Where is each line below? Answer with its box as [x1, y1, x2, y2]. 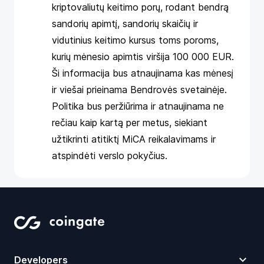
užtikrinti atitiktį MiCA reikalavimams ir [52, 133, 216, 145]
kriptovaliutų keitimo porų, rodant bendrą [52, 1, 229, 13]
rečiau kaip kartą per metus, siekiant [52, 117, 207, 128]
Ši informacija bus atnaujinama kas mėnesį [52, 67, 233, 79]
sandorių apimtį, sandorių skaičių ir [52, 18, 198, 29]
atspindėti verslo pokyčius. [52, 150, 167, 161]
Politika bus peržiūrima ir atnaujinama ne [52, 100, 224, 112]
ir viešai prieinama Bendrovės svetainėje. [52, 84, 227, 95]
